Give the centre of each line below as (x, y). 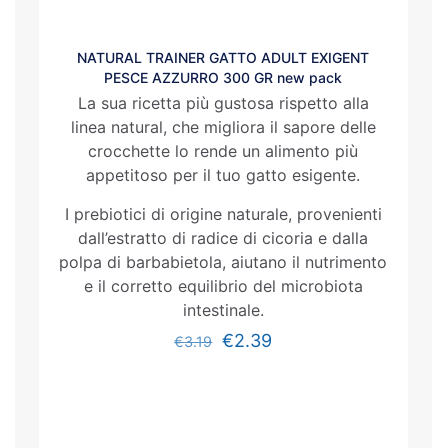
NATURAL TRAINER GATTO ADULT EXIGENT (223, 57)
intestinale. (223, 310)
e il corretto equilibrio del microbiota (223, 286)
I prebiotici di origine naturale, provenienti (223, 214)
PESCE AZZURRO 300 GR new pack (223, 77)
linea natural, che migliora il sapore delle (223, 127)
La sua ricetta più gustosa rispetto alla (223, 103)
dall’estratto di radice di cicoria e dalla (223, 238)
